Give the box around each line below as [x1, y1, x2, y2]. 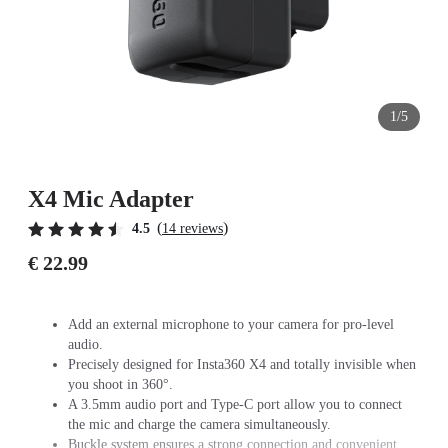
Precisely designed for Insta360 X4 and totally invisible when [68, 357, 416, 372]
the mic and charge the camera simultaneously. [68, 417, 331, 432]
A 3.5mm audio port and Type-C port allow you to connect [68, 397, 402, 412]
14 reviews [162, 221, 223, 236]
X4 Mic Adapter [28, 186, 194, 212]
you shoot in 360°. [68, 377, 173, 392]
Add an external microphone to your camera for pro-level [68, 317, 394, 332]
